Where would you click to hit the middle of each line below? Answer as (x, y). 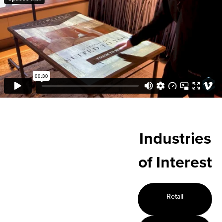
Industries (175, 139)
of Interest (175, 163)
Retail (175, 197)
